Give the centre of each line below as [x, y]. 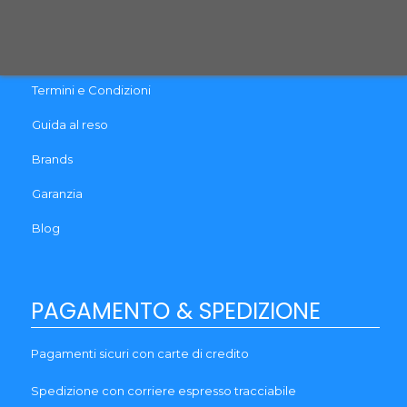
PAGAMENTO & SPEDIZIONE [176, 311]
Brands [53, 159]
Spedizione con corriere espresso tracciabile [164, 390]
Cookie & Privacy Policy [101, 20]
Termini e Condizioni [92, 89]
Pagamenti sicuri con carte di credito [140, 353]
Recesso [58, 55]
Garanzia [58, 193]
